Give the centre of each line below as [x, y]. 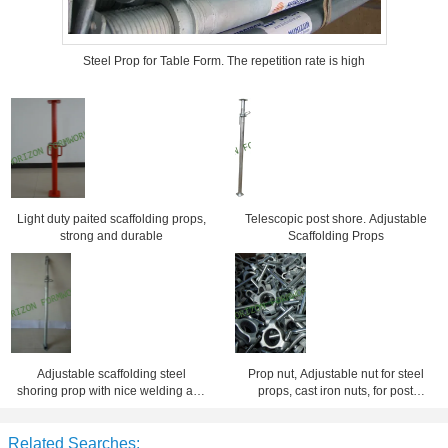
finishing [111, 408]
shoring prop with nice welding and [111, 391]
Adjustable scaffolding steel [112, 374]
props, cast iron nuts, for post [336, 391]
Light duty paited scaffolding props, [112, 219]
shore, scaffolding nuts [335, 408]
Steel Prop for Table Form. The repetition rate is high [224, 61]
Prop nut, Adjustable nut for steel [335, 374]
